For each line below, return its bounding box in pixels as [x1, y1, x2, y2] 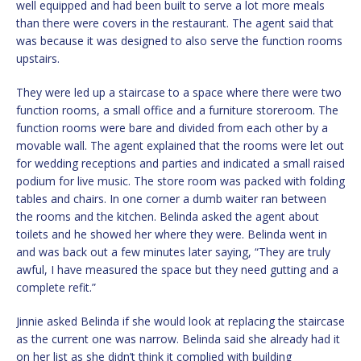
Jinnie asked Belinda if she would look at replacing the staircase [16, 313, 345, 330]
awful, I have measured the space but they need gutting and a [16, 262, 338, 278]
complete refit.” [16, 280, 96, 296]
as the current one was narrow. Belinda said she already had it [16, 331, 340, 347]
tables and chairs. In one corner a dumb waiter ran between [16, 191, 326, 207]
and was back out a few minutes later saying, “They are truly [16, 244, 330, 260]
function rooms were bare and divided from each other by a [16, 120, 328, 136]
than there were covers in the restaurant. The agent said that [16, 15, 334, 31]
